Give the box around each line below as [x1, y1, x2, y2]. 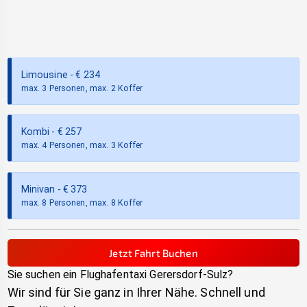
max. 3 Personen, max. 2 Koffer [21, 84, 143, 94]
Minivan [21, 183, 56, 195]
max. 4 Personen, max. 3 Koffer [21, 140, 143, 151]
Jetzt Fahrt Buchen [109, 246, 198, 259]
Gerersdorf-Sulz [149, 267, 228, 281]
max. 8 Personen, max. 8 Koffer [21, 197, 143, 208]
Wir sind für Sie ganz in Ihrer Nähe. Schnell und [7, 284, 265, 299]
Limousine [21, 69, 68, 81]
